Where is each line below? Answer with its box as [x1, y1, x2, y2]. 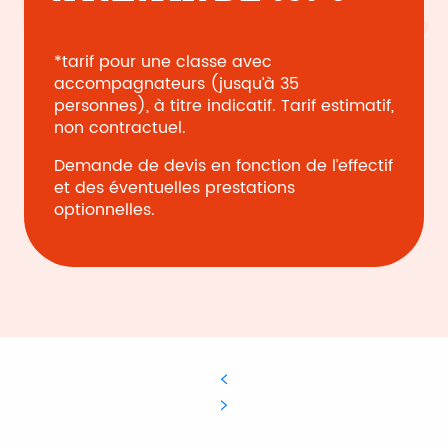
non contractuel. [54, 115, 186, 141]
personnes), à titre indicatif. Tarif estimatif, [54, 93, 394, 119]
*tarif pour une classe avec [54, 49, 272, 75]
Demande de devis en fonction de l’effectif [54, 153, 393, 179]
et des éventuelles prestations [54, 175, 295, 201]
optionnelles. [54, 197, 155, 223]
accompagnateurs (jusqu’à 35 [54, 71, 299, 97]
